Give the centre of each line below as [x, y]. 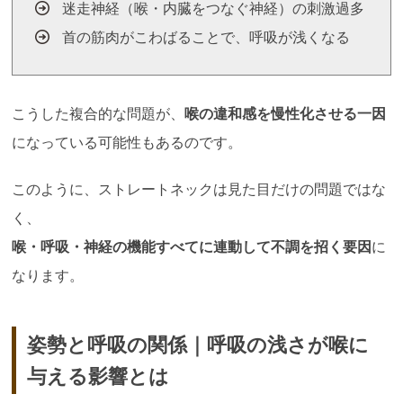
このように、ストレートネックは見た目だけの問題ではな [199, 190]
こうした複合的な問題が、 [99, 114]
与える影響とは [98, 376]
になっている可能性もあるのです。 [127, 143]
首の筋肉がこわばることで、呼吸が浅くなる [206, 38]
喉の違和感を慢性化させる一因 [286, 114]
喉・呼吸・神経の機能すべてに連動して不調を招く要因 [192, 247]
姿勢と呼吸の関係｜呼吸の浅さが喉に [197, 345]
